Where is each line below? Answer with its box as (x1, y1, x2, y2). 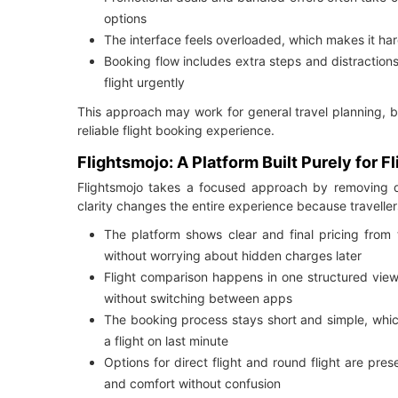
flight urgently (104, 75, 185, 91)
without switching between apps (104, 291, 292, 306)
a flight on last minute (104, 333, 228, 349)
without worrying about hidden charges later (104, 248, 362, 264)
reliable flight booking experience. (77, 123, 275, 139)
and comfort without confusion (104, 376, 281, 392)
